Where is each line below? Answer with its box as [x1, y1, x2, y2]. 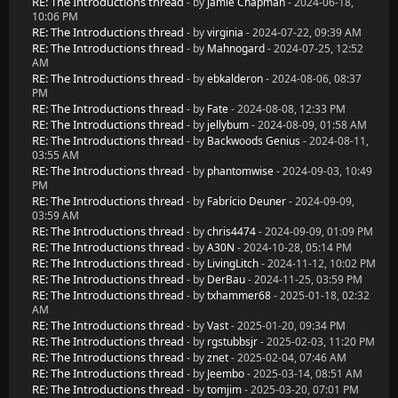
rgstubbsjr [207, 334, 258, 349]
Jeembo [207, 366, 244, 381]
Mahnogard [207, 41, 265, 56]
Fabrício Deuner [207, 194, 286, 209]
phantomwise [207, 163, 274, 179]
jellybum [207, 117, 249, 132]
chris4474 [207, 224, 256, 239]
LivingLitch [207, 256, 259, 271]
